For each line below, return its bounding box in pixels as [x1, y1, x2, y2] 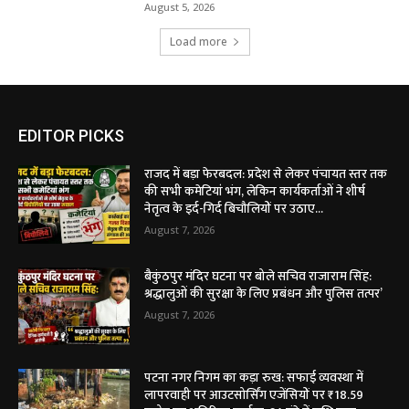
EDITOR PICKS [18, 125, 124, 145]
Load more [169, 33, 227, 49]
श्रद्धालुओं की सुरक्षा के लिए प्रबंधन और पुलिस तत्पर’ [144, 282, 383, 304]
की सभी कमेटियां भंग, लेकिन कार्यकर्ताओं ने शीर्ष [144, 180, 366, 202]
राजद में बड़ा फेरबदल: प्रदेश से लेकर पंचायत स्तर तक [144, 163, 388, 184]
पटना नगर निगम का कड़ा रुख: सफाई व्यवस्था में [144, 367, 364, 389]
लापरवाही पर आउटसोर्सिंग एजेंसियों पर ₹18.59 [144, 384, 364, 406]
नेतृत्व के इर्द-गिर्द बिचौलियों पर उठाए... [144, 197, 324, 219]
